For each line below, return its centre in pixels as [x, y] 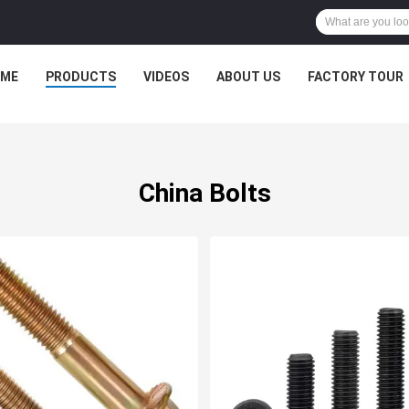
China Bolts [204, 194]
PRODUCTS [81, 77]
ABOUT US [248, 77]
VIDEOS [166, 77]
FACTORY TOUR [356, 77]
